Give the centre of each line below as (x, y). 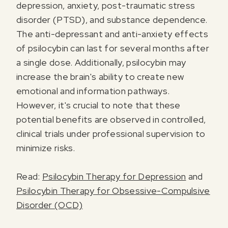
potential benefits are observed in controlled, (111, 120)
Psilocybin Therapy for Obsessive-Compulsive (113, 191)
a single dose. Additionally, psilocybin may (101, 63)
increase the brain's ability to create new (100, 77)
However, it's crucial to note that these (98, 105)
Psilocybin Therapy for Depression (114, 177)
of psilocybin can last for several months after (113, 48)
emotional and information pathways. (93, 91)
